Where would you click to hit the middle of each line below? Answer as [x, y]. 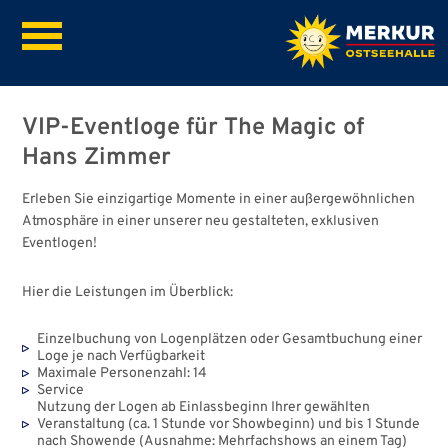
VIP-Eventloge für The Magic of [193, 128]
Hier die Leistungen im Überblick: [128, 292]
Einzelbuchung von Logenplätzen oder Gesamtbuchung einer [230, 339]
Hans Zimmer [97, 158]
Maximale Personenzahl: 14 [122, 373]
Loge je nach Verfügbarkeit [121, 356]
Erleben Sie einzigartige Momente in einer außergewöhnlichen [219, 199]
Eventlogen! [60, 243]
